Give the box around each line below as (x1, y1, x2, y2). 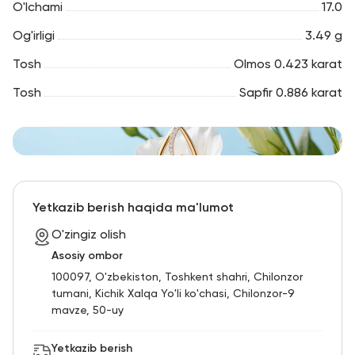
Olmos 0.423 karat (234, 58, 342, 71)
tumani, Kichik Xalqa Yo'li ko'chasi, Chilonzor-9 (52, 288, 295, 300)
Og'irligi (13, 29, 55, 43)
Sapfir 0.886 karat (239, 86, 342, 100)
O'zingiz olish (52, 228, 126, 242)
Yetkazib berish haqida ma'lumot (32, 201, 234, 215)
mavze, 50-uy (52, 304, 124, 316)
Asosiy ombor (52, 250, 123, 261)
